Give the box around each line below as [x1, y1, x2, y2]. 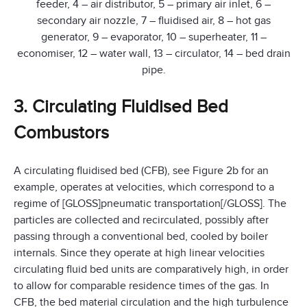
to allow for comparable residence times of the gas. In [14, 279, 269, 293]
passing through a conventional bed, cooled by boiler [14, 230, 268, 244]
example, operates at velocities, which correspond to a [14, 180, 274, 195]
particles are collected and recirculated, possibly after [14, 213, 269, 228]
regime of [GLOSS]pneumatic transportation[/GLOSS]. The [14, 197, 286, 211]
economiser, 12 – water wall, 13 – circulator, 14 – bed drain [16, 47, 291, 61]
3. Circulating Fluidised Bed [14, 96, 228, 117]
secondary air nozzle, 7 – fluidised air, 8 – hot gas [36, 14, 271, 28]
